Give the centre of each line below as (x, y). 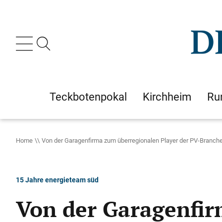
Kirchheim (167, 97)
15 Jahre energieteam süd (57, 180)
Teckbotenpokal (88, 97)
